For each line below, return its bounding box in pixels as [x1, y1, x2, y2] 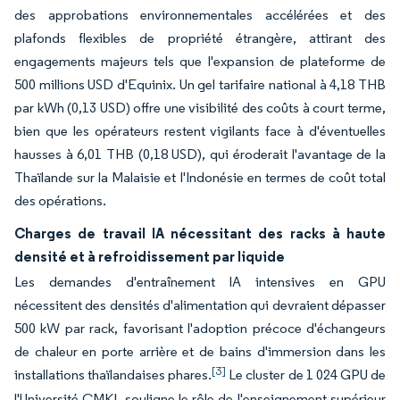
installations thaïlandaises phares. [14, 366, 212, 383]
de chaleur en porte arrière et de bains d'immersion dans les [14, 343, 386, 360]
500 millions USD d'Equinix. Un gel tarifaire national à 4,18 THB [14, 76, 386, 93]
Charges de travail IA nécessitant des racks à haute [14, 224, 386, 242]
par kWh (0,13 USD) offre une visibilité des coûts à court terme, [14, 99, 386, 116]
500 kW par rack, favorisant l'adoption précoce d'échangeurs [14, 320, 386, 337]
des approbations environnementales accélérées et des [14, 6, 386, 23]
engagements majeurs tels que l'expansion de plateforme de [14, 53, 386, 70]
